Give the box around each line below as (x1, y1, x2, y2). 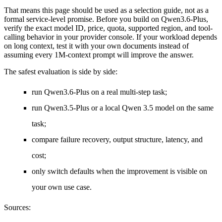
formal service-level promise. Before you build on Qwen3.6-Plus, (4, 15, 208, 24)
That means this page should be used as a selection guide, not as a (4, 6, 209, 15)
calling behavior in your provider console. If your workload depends (4, 33, 217, 42)
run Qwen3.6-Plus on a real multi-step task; (32, 88, 167, 97)
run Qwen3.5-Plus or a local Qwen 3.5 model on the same (32, 104, 214, 112)
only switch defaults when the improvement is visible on (32, 167, 207, 176)
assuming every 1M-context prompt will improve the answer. (4, 51, 194, 59)
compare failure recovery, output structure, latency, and (32, 135, 203, 144)
